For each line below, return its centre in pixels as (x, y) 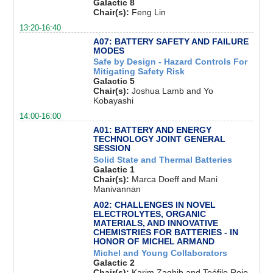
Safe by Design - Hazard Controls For (170, 62)
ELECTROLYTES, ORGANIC (149, 214)
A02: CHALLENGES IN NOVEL (154, 204)
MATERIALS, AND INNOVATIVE (155, 223)
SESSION (112, 148)
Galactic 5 (114, 81)
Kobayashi (113, 101)
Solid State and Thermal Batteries (162, 159)
